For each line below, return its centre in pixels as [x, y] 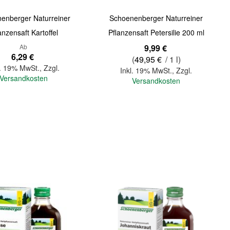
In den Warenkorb [98, 118]
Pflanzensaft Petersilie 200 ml [156, 33]
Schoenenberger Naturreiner [156, 18]
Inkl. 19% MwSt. [146, 71]
